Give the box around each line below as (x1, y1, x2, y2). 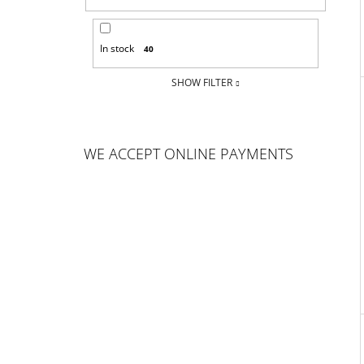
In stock (99, 41, 134, 56)
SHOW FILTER (171, 76, 232, 90)
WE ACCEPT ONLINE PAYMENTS (84, 144, 293, 164)
